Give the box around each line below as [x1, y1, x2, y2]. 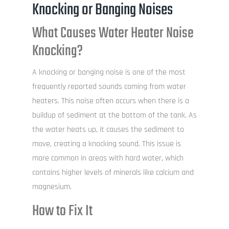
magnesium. [32, 181, 72, 193]
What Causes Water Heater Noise [32, 21, 194, 45]
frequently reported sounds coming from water [32, 81, 186, 93]
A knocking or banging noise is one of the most [32, 67, 186, 78]
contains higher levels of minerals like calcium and [32, 167, 194, 178]
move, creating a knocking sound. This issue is [32, 139, 181, 150]
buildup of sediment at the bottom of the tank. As [32, 110, 197, 121]
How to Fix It [32, 199, 93, 223]
